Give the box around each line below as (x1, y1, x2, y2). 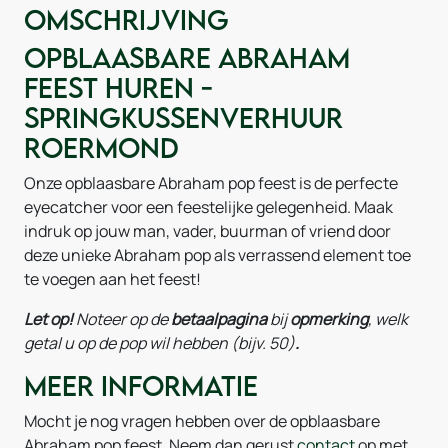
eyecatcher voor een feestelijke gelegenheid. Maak (24, 196, 393, 218)
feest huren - (24, 71, 213, 104)
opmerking (290, 308, 368, 330)
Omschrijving (24, 3, 229, 36)
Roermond (24, 131, 179, 164)
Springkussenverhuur (24, 101, 343, 134)
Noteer (76, 308, 126, 330)
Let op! (24, 308, 73, 330)
